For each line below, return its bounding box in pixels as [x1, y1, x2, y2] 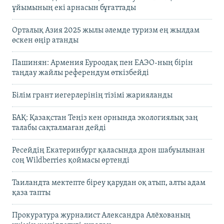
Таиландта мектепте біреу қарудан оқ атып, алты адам [12, 178, 205, 187]
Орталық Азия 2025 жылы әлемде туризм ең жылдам [12, 26, 199, 34]
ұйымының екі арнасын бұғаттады [12, 3, 136, 12]
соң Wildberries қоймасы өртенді [12, 156, 129, 164]
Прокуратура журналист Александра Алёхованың [12, 211, 190, 219]
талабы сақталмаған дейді [12, 123, 106, 132]
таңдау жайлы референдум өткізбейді [12, 68, 149, 77]
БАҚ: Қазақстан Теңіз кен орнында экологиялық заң [12, 113, 198, 122]
